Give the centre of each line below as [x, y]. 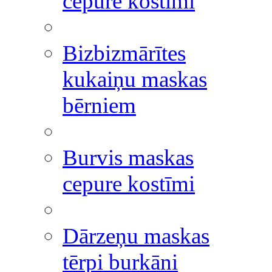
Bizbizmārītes [124, 53]
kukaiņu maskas [135, 79]
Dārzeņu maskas [136, 236]
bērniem [99, 105]
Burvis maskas [128, 158]
